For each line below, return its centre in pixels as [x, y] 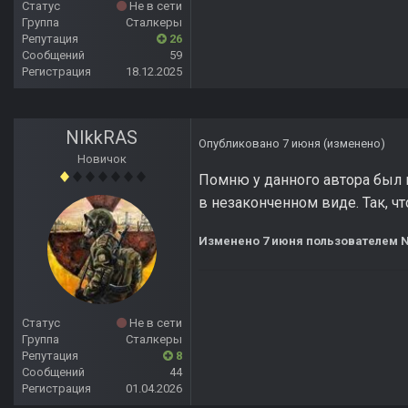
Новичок [102, 159]
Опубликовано [240, 144]
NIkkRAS [102, 138]
